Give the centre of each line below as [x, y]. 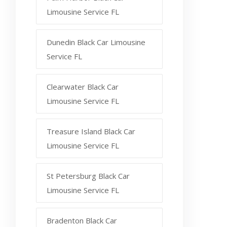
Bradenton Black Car [82, 220]
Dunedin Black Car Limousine [96, 42]
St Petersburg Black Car [88, 176]
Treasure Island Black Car [91, 131]
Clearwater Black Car [83, 86]
